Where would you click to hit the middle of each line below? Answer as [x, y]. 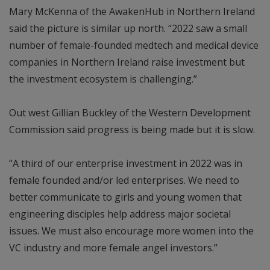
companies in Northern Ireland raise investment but [127, 62]
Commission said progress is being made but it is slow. [132, 129]
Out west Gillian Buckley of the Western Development [130, 112]
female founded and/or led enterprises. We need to [124, 180]
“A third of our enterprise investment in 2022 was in [126, 163]
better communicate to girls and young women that [125, 197]
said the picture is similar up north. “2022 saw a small [128, 28]
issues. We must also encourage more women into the [131, 231]
